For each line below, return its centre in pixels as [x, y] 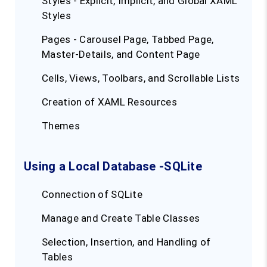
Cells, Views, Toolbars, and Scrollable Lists [141, 78]
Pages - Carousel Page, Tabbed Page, [128, 40]
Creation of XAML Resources [109, 102]
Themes [61, 126]
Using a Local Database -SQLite [113, 167]
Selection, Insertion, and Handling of [126, 242]
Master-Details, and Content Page [121, 55]
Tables [57, 257]
